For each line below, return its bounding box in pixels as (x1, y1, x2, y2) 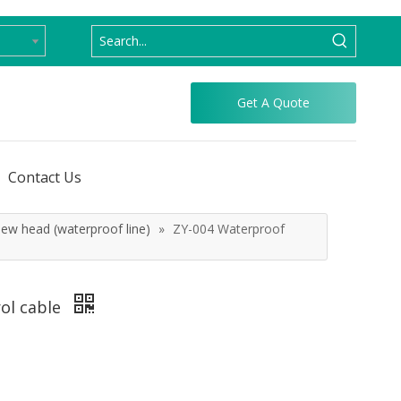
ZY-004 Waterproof (173, 220, 285, 237)
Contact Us (8, 167, 81, 187)
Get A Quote (236, 94, 310, 111)
